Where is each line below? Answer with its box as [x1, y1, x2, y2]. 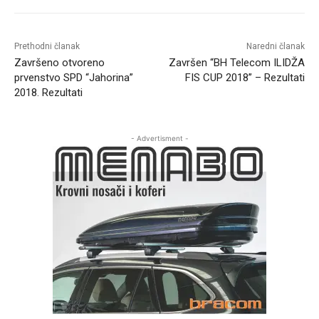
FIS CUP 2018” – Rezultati [184, 71, 305, 85]
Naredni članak [246, 41, 305, 52]
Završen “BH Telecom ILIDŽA [168, 56, 305, 70]
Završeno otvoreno [14, 56, 105, 70]
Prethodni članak [14, 41, 80, 52]
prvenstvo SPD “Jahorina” [14, 71, 133, 85]
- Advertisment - [130, 134, 189, 143]
